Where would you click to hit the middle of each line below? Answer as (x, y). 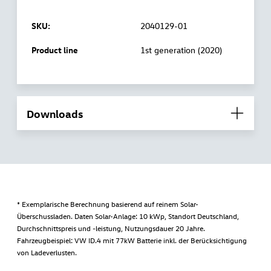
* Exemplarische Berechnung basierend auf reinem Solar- (108, 204)
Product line (55, 50)
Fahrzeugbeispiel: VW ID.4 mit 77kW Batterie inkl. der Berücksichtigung (132, 240)
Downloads (55, 113)
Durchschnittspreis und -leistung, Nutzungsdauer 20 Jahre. (111, 228)
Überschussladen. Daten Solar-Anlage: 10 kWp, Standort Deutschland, (128, 216)
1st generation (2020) (181, 50)
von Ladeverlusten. (47, 253)
